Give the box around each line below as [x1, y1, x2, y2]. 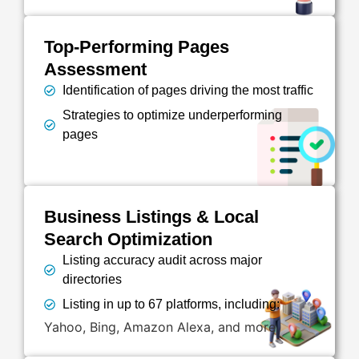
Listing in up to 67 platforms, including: [62, 297, 280, 312]
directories [62, 272, 122, 287]
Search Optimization [44, 229, 212, 250]
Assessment [44, 58, 147, 79]
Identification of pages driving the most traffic [62, 83, 313, 97]
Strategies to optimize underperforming [62, 107, 282, 122]
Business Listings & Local [44, 207, 259, 228]
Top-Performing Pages [44, 36, 229, 57]
